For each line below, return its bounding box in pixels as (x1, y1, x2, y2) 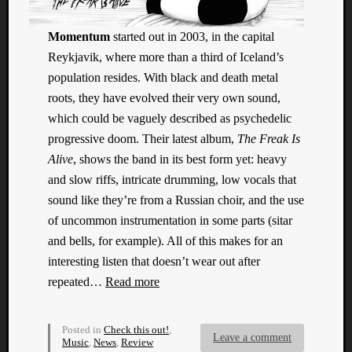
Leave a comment (213, 331, 291, 343)
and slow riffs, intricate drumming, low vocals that (48, 172, 296, 186)
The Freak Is (237, 131, 300, 145)
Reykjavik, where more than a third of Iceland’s (48, 49, 284, 64)
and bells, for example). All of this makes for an (48, 233, 283, 247)
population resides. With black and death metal (48, 70, 278, 84)
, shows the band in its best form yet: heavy (73, 152, 287, 166)
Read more (105, 274, 159, 288)
